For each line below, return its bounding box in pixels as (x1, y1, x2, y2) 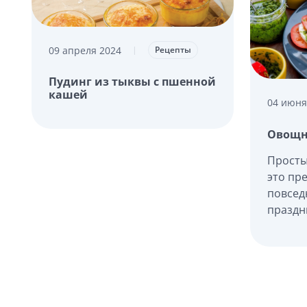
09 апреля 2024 (48, 43, 121, 57)
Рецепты (154, 44, 191, 56)
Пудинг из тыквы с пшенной (48, 74, 216, 90)
